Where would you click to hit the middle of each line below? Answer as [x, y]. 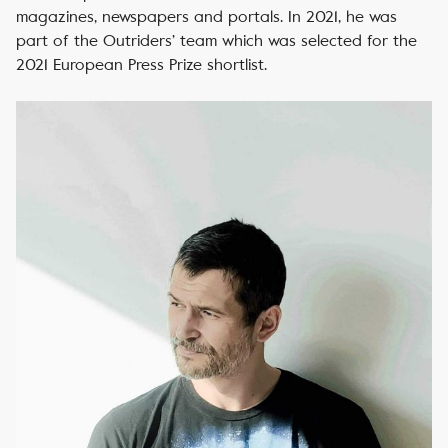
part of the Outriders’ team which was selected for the [216, 40]
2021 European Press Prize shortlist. [141, 64]
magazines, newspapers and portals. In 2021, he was [206, 16]
